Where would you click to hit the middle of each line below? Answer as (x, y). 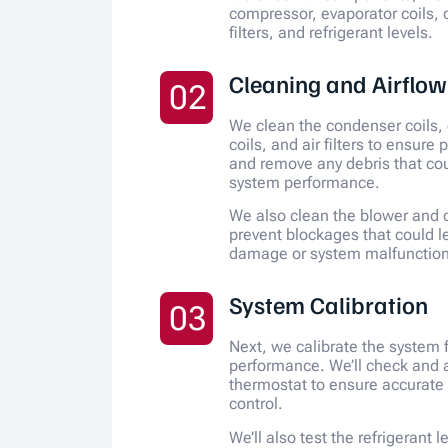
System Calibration (328, 304)
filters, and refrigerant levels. (330, 33)
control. (255, 404)
